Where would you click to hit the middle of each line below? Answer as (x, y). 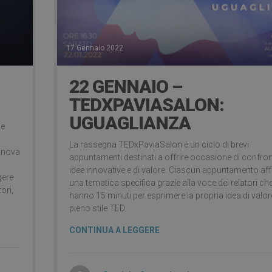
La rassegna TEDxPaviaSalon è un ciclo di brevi (159, 145)
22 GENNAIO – (126, 87)
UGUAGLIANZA (130, 123)
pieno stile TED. (98, 209)
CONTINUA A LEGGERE (114, 230)
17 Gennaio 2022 (95, 48)
